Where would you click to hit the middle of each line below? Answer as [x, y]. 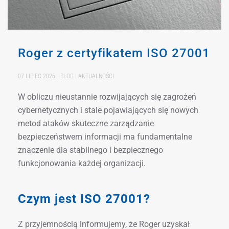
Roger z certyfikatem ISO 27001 [114, 53]
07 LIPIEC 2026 [37, 76]
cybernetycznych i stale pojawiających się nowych [108, 110]
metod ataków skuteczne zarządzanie [86, 123]
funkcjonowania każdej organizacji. [82, 163]
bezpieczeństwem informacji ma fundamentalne [105, 136]
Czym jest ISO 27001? [84, 199]
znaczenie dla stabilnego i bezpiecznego [90, 150]
